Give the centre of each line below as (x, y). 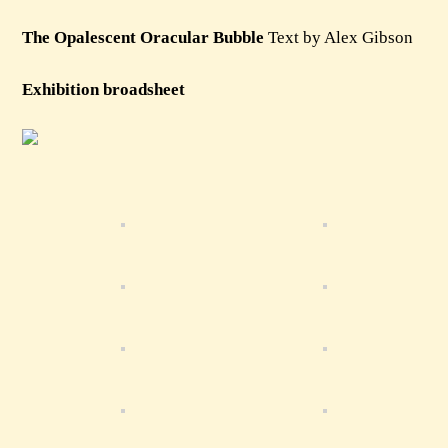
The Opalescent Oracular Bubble (142, 37)
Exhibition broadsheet (103, 89)
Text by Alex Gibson (338, 37)
